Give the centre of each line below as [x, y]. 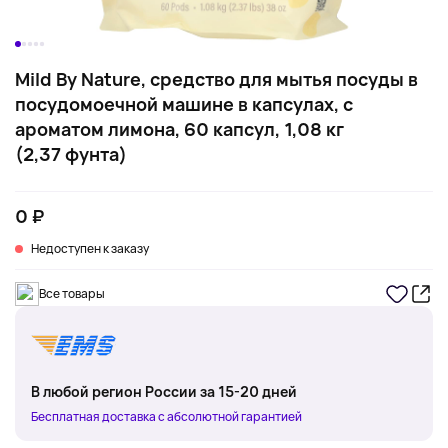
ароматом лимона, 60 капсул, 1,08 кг [179, 129]
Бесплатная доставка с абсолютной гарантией [166, 416]
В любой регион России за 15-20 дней [164, 391]
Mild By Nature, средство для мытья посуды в [216, 79]
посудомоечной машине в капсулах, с [184, 104]
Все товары [72, 293]
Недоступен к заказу [90, 248]
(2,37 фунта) [71, 154]
